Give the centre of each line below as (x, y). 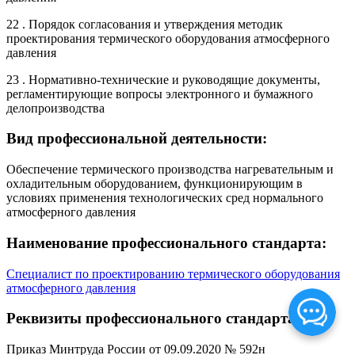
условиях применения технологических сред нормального (165, 198)
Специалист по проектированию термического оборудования (173, 273)
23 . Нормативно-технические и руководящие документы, (163, 79)
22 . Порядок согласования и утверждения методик (145, 24)
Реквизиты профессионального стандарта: (153, 319)
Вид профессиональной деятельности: (137, 139)
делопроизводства (55, 108)
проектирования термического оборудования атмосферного (168, 38)
